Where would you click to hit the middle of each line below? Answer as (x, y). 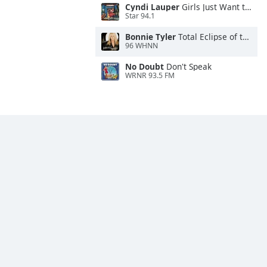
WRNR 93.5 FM (150, 76)
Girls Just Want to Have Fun (212, 7)
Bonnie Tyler (150, 37)
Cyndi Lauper (152, 7)
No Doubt (145, 66)
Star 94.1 (140, 16)
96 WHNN (142, 46)
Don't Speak (188, 66)
